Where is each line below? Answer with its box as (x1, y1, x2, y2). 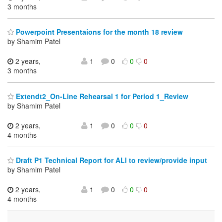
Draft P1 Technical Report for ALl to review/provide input (14, 155, 207, 166)
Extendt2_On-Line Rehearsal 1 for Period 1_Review (14, 91, 188, 101)
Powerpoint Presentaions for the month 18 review (14, 27, 183, 37)
